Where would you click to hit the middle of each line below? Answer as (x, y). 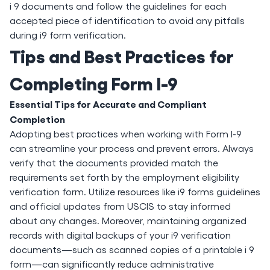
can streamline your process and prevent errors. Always (132, 148)
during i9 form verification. (68, 35)
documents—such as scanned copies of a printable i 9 (132, 249)
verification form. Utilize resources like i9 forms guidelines (135, 191)
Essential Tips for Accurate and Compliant (108, 104)
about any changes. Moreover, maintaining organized (128, 220)
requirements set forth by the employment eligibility (124, 177)
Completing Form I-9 (94, 83)
